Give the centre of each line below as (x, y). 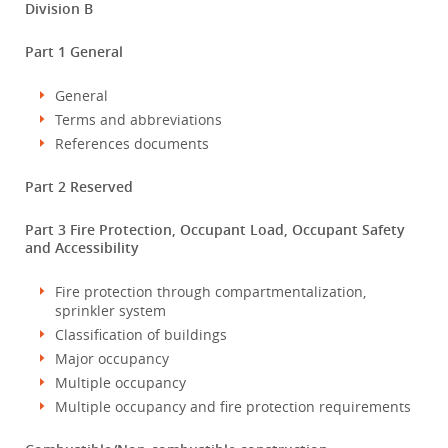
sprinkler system (110, 310)
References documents (132, 143)
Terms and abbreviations (138, 119)
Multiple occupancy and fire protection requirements (233, 406)
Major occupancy (112, 358)
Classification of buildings (141, 334)
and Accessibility (82, 247)
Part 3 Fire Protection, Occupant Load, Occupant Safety (215, 229)
